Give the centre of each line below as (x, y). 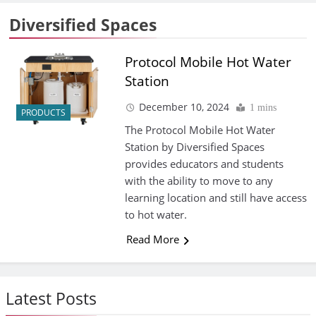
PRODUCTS (43, 112)
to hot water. (156, 215)
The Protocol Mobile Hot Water (200, 130)
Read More (152, 239)
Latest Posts (51, 299)
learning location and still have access (215, 198)
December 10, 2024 (184, 107)
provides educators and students (204, 164)
